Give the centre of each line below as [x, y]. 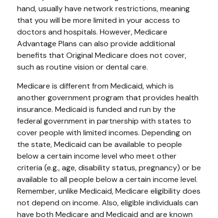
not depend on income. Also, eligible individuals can [108, 203]
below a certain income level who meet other [97, 156]
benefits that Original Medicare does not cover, [102, 55]
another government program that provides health [108, 98]
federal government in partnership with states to [104, 121]
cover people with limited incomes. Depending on [104, 133]
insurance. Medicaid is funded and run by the [96, 109]
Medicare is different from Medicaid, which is [95, 86]
